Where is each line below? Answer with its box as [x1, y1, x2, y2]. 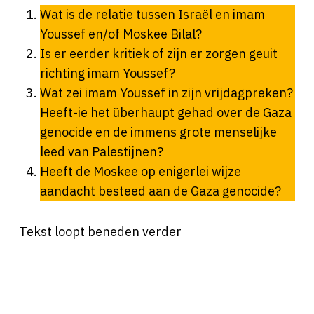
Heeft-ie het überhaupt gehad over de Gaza [39, 103, 292, 122]
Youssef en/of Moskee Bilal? [39, 25, 202, 43]
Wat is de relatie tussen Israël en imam [39, 5, 265, 24]
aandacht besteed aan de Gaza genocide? [39, 182, 281, 200]
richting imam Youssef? [39, 64, 181, 83]
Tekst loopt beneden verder [18, 222, 182, 241]
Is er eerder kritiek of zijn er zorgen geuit [39, 44, 278, 63]
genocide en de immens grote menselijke [39, 123, 277, 142]
